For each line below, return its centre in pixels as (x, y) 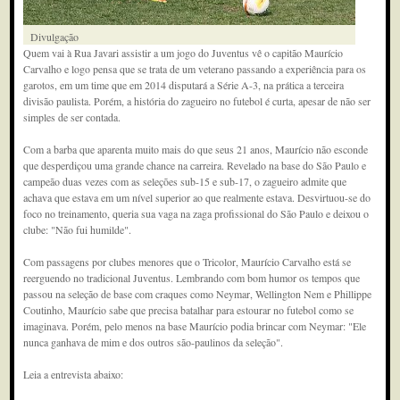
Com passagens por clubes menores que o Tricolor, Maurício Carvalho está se (187, 262)
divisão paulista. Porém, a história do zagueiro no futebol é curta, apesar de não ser (197, 101)
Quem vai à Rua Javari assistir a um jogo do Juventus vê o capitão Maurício (183, 53)
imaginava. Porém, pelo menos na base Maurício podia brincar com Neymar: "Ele (195, 326)
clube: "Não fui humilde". (78, 229)
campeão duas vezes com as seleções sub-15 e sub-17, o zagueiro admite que (185, 181)
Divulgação (55, 37)
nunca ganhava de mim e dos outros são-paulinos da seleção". (154, 342)
